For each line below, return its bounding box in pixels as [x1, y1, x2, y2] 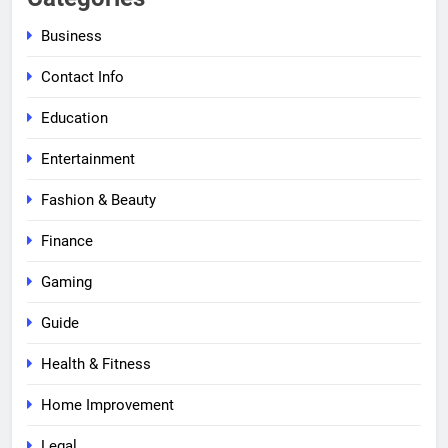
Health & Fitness [41, 355, 151, 374]
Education [41, 109, 108, 128]
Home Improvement [41, 396, 174, 415]
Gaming [41, 273, 92, 292]
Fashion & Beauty [41, 191, 156, 210]
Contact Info [41, 68, 124, 87]
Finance [41, 232, 93, 251]
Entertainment [41, 150, 135, 169]
